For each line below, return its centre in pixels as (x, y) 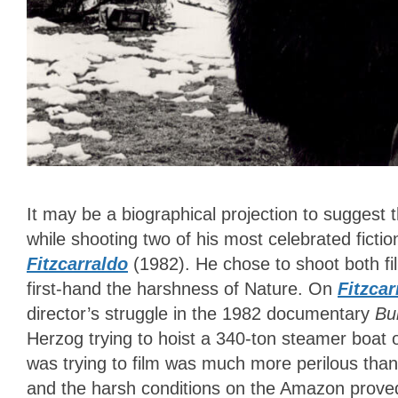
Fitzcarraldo (77, 264)
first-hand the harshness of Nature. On (182, 289)
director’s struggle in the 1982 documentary (201, 314)
